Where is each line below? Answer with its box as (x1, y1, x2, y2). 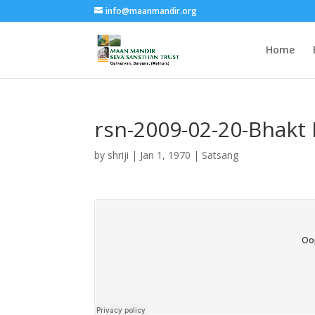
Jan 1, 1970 (140, 148, 191, 162)
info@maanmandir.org (105, 5, 198, 17)
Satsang (202, 148, 239, 162)
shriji (108, 148, 129, 162)
